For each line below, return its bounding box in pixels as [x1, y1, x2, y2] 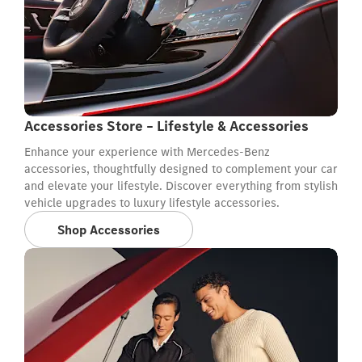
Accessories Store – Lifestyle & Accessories [24, 116, 309, 135]
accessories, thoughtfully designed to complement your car [24, 161, 338, 176]
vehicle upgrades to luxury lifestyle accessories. [24, 195, 280, 210]
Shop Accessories [57, 221, 160, 238]
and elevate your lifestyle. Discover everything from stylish [24, 178, 338, 193]
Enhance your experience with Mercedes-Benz [24, 144, 270, 159]
